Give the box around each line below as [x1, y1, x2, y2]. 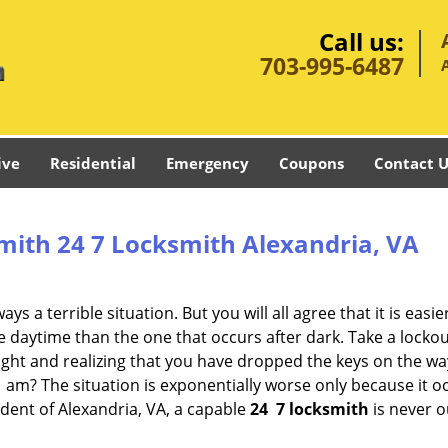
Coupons [279, 153, 344, 173]
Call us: [319, 25, 404, 58]
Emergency [166, 153, 249, 173]
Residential [50, 153, 136, 173]
